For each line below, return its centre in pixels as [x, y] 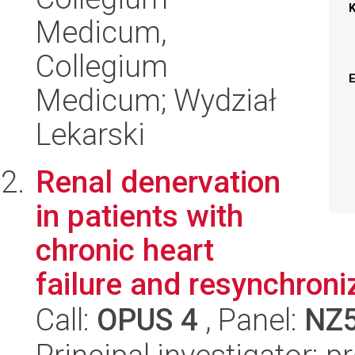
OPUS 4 [147, 320]
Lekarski [90, 134]
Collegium [102, 66]
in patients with [139, 216]
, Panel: [251, 320]
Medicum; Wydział [156, 100]
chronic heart [125, 250]
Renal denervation [158, 182]
